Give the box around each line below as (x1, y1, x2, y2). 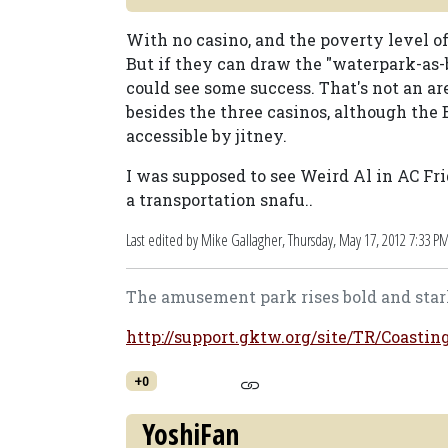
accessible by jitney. (126, 125, 287, 146)
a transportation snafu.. (126, 189, 313, 210)
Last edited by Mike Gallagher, (126, 229, 288, 251)
